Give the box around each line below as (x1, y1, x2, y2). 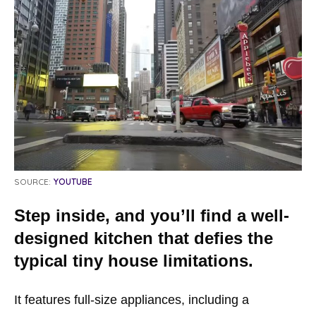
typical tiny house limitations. (14, 250, 253, 270)
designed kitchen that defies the (14, 228, 273, 248)
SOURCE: (14, 176, 51, 187)
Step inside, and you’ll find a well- (14, 205, 289, 225)
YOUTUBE (54, 176, 92, 187)
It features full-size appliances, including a (14, 292, 249, 307)
